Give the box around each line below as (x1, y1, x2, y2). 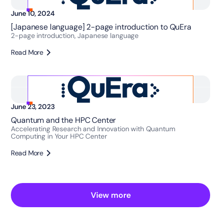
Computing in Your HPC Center (11, 132, 107, 141)
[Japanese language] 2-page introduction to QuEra (11, 21, 191, 32)
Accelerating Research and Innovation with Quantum (11, 124, 175, 134)
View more (90, 189, 131, 200)
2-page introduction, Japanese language (11, 31, 139, 40)
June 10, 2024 (11, 8, 55, 18)
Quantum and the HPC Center (11, 115, 116, 126)
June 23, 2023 (11, 102, 55, 111)
